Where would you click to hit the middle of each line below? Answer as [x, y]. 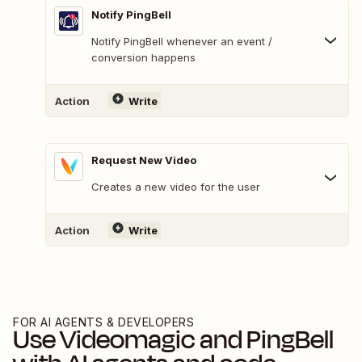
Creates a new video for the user [176, 187]
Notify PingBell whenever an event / [182, 42]
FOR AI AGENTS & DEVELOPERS [104, 322]
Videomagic [128, 340]
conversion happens [143, 58]
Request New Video [144, 160]
